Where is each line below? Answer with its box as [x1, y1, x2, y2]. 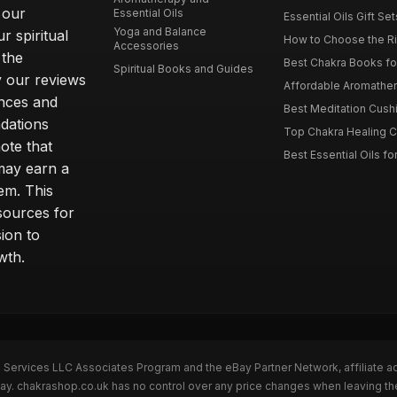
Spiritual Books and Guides [113, 62, 254, 75]
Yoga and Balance [113, 25, 207, 38]
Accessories [113, 39, 180, 52]
